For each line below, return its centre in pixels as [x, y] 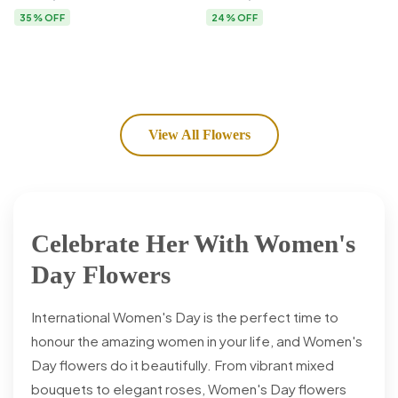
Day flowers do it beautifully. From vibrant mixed [183, 365]
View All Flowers [199, 135]
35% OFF [42, 18]
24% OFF [235, 18]
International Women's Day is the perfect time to [185, 317]
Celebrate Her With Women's [193, 244]
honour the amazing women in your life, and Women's [197, 341]
